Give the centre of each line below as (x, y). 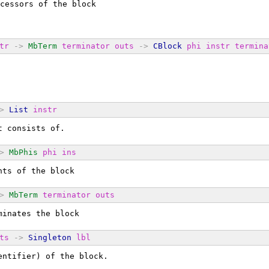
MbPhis (23, 152)
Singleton (50, 237)
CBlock (168, 46)
